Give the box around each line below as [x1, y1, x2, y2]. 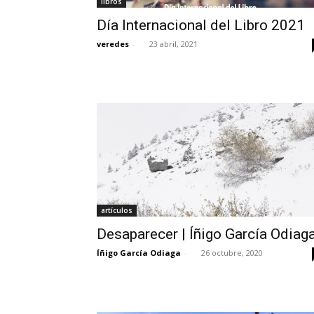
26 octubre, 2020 [201, 247, 263, 258]
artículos [101, 205, 132, 215]
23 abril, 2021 [149, 39, 198, 49]
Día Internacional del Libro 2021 [97, 17, 305, 34]
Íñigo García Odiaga [97, 247, 181, 258]
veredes [97, 39, 129, 49]
